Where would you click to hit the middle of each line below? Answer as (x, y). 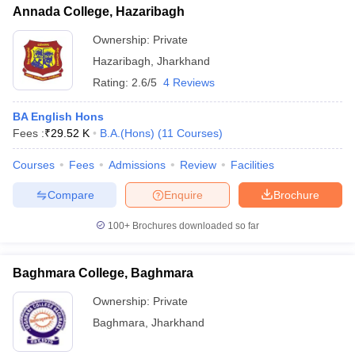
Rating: (112, 82)
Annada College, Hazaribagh (99, 11)
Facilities (252, 165)
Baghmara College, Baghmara (103, 273)
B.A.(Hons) (127, 133)
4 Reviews (189, 82)
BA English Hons (58, 116)
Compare (71, 195)
